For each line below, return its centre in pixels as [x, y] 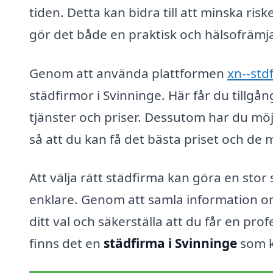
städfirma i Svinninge [170, 243]
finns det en [66, 243]
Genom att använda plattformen [128, 73]
